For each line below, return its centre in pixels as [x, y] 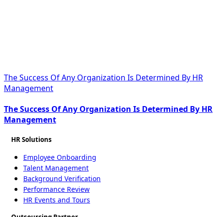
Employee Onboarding [60, 157]
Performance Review [56, 189]
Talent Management [56, 168]
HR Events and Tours [57, 200]
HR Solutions [31, 140]
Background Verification [62, 179]
